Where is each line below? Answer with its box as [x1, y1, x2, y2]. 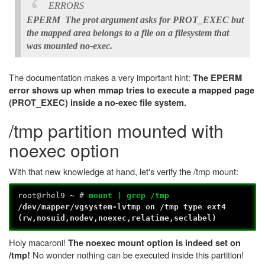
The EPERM [193, 72, 242, 85]
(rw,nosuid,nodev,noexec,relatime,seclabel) [18, 214, 217, 223]
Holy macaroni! [9, 235, 68, 248]
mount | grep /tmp [89, 191, 170, 201]
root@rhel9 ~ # [18, 191, 89, 201]
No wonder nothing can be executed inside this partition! [30, 248, 244, 261]
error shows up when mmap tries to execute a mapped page [9, 84, 254, 97]
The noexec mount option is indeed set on [68, 236, 241, 249]
